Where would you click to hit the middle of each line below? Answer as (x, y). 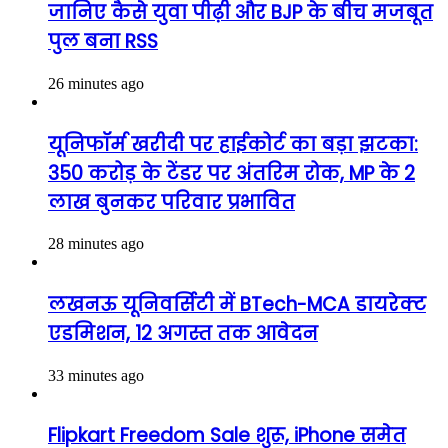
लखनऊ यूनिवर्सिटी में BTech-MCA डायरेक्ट (237, 304)
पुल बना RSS (103, 42)
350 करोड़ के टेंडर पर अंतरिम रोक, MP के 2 (231, 173)
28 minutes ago (96, 244)
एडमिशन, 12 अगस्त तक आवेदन (183, 333)
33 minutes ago (96, 375)
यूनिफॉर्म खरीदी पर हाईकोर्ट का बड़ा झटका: (233, 144)
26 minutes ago (96, 83)
